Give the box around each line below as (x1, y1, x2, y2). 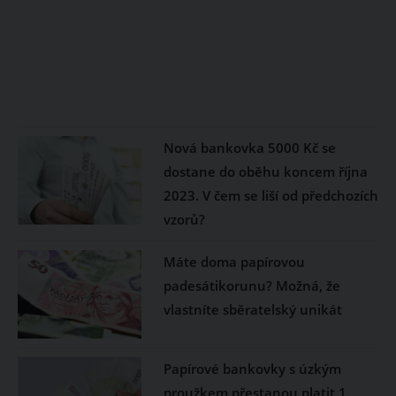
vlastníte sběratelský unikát (163, 301, 342, 318)
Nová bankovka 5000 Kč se (163, 139, 336, 156)
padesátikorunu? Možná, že (163, 277, 340, 294)
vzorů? (163, 210, 205, 228)
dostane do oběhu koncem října (163, 163, 368, 180)
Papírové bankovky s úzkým (163, 360, 341, 377)
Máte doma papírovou (163, 253, 305, 270)
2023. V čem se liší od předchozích (163, 187, 378, 204)
